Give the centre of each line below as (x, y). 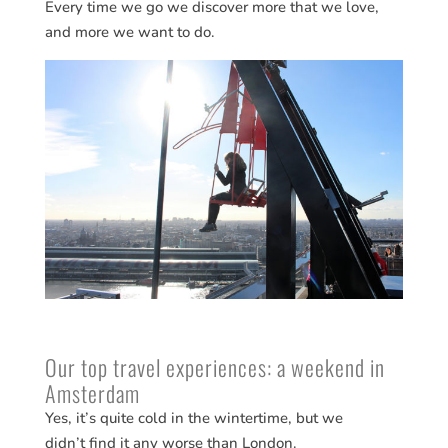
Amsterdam (92, 393)
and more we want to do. (129, 32)
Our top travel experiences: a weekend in (214, 367)
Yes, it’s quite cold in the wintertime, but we (193, 418)
